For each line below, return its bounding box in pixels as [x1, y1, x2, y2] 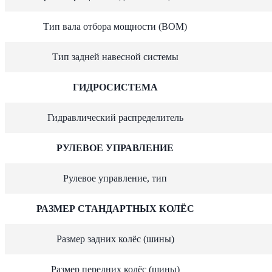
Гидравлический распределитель [47, 112, 183, 123]
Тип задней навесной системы [52, 51, 178, 62]
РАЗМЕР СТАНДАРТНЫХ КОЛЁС [36, 203, 194, 214]
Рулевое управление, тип [63, 172, 167, 183]
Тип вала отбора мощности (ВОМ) [43, 21, 187, 32]
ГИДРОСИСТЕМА [72, 81, 158, 92]
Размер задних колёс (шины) [56, 233, 174, 244]
